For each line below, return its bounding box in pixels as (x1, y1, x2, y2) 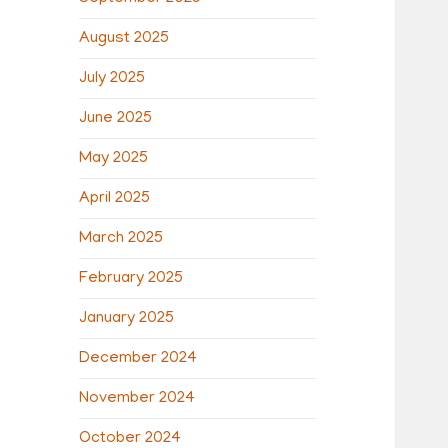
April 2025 (79, 189, 151, 208)
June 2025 (79, 109, 153, 128)
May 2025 (79, 149, 149, 168)
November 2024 (79, 389, 196, 408)
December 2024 (79, 349, 198, 368)
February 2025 (79, 269, 184, 288)
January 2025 (79, 309, 175, 328)
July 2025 (79, 69, 146, 88)
